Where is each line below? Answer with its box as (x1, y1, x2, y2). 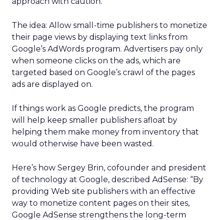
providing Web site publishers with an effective (12, 187, 195, 196)
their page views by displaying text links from (12, 32, 188, 42)
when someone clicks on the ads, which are (12, 56, 181, 65)
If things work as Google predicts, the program (12, 104, 194, 113)
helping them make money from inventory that (12, 127, 199, 137)
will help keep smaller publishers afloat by (12, 115, 177, 125)
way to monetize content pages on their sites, (12, 198, 190, 208)
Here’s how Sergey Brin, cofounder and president (12, 163, 206, 172)
